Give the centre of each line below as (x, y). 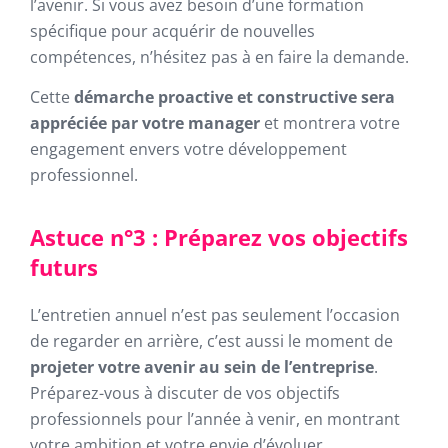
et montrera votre (330, 123)
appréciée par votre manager (145, 123)
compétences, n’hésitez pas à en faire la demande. (219, 57)
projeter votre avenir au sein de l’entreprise (202, 367)
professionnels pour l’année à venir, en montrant (215, 419)
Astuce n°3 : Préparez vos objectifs (219, 237)
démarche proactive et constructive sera (234, 97)
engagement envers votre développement (188, 149)
